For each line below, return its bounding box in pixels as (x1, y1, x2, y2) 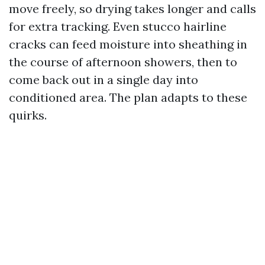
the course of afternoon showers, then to (9, 54, 237, 69)
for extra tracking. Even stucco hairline (9, 19, 227, 34)
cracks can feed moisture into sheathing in (9, 37, 247, 51)
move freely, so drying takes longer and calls (9, 1, 256, 16)
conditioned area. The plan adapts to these (9, 90, 247, 105)
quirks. (9, 108, 47, 122)
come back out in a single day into (9, 72, 198, 87)
